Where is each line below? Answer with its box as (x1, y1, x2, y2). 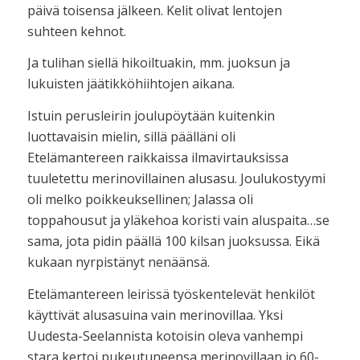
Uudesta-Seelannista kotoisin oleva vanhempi (27, 326, 303, 345)
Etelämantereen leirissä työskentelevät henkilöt (27, 284, 315, 303)
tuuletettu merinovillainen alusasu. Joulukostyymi (27, 169, 325, 187)
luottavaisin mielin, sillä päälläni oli (27, 127, 235, 145)
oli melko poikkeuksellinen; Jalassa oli (27, 190, 253, 208)
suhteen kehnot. (27, 22, 126, 40)
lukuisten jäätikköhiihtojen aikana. (27, 75, 235, 93)
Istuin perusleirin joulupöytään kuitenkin (27, 106, 275, 125)
